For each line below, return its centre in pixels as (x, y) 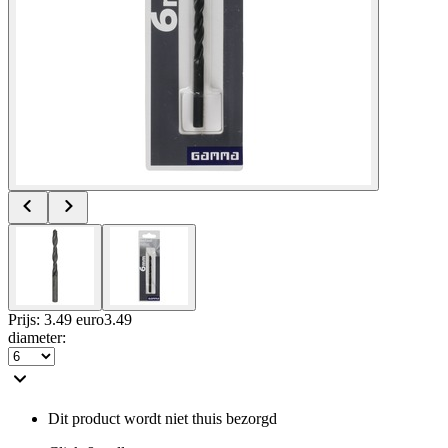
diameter (35, 337)
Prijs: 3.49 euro (56, 319)
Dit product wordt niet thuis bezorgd (162, 418)
